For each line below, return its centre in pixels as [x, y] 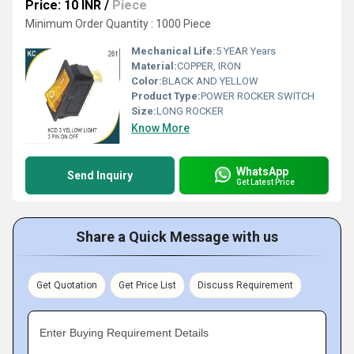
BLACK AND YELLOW [210, 81]
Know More [160, 128]
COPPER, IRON [209, 66]
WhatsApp [262, 171]
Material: [154, 66]
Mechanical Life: [173, 51]
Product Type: [166, 96]
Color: [147, 81]
